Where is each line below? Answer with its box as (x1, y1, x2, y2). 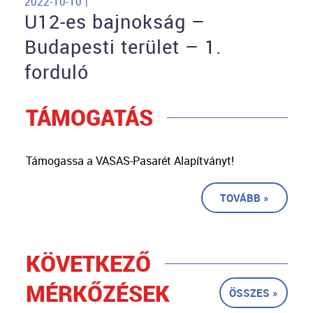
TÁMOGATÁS (25, 102, 153, 133)
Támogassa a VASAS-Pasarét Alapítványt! (25, 153, 234, 169)
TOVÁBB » (219, 191, 269, 205)
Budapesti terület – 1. (24, 34, 221, 60)
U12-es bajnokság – (24, 9, 205, 35)
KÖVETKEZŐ (25, 248, 151, 279)
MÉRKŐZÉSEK (25, 278, 170, 309)
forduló (24, 59, 89, 85)
